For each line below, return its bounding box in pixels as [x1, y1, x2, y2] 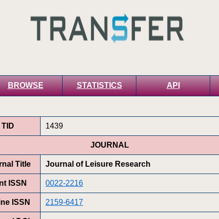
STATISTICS [76, 81, 122, 89]
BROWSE [7, 81, 44, 89]
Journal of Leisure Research [45, 159, 151, 168]
